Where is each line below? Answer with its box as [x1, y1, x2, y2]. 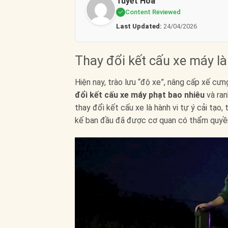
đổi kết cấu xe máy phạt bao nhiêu [75, 90, 205, 100]
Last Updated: [116, 22, 162, 30]
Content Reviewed [125, 8, 181, 16]
